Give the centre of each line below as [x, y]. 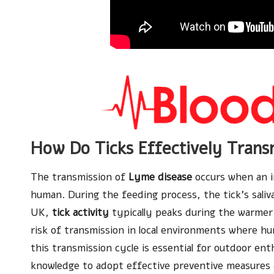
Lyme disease [160, 177]
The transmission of [80, 177]
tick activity [80, 212]
